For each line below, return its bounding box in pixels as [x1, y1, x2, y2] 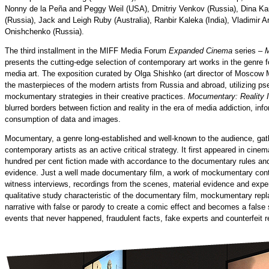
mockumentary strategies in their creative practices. [5, 92, 188, 101]
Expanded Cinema [169, 46, 232, 56]
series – [232, 46, 262, 56]
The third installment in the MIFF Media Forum [5, 46, 169, 56]
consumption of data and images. [5, 115, 121, 124]
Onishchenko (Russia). [5, 26, 84, 36]
